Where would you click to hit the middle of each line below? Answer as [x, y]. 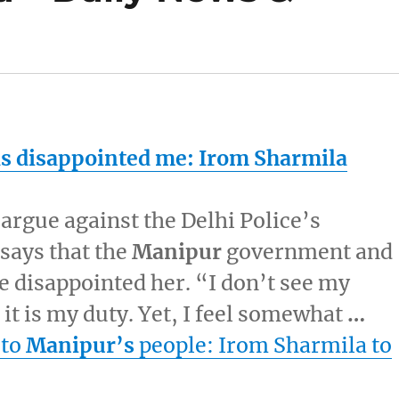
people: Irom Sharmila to [264, 346]
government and [308, 252]
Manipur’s [81, 346]
